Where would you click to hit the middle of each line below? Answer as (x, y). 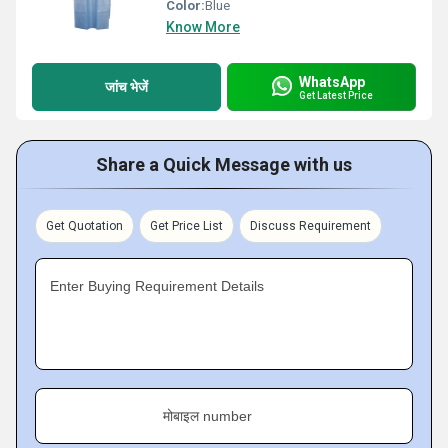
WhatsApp (332, 81)
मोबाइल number (207, 416)
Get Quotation (84, 226)
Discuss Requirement (310, 226)
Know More (203, 27)
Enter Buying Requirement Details (157, 286)
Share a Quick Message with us (224, 164)
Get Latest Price (336, 95)
